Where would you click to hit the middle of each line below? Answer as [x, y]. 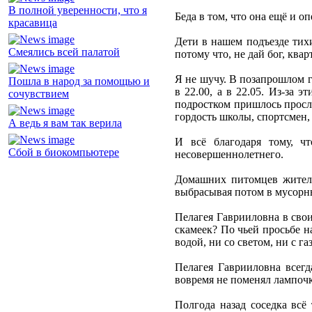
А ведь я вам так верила [65, 123]
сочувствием [39, 94]
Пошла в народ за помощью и [79, 81]
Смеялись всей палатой [64, 52]
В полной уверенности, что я [78, 10]
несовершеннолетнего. [229, 155]
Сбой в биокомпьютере [64, 153]
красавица [33, 23]
